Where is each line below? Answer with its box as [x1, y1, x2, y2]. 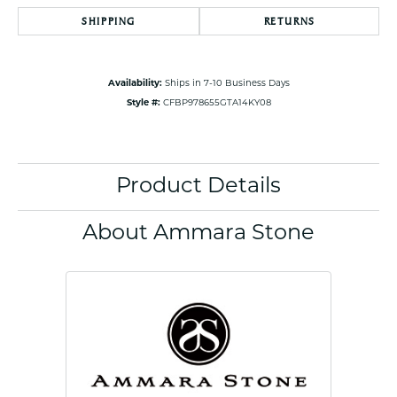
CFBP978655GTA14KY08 [162, 99, 271, 108]
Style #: [126, 99, 160, 108]
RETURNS [263, 14, 315, 29]
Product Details [116, 176, 281, 198]
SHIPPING [82, 14, 136, 29]
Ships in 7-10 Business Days [164, 80, 290, 89]
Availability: [107, 80, 162, 89]
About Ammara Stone [82, 223, 315, 245]
